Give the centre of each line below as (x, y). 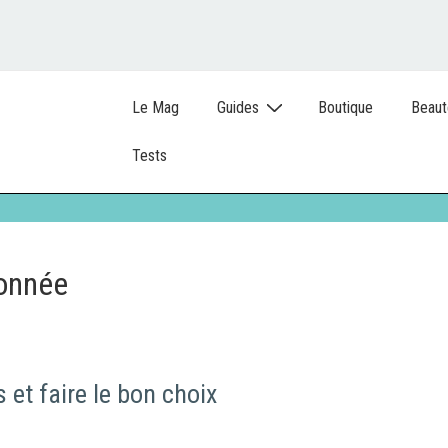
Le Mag (155, 107)
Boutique (345, 107)
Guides (238, 107)
